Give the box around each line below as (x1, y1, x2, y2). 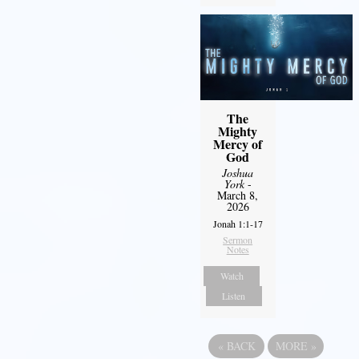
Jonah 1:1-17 (212, 216, 263, 230)
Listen (222, 288, 246, 302)
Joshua (222, 164, 254, 180)
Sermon (223, 232, 253, 246)
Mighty (218, 121, 258, 140)
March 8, (217, 187, 259, 203)
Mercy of (213, 134, 263, 153)
